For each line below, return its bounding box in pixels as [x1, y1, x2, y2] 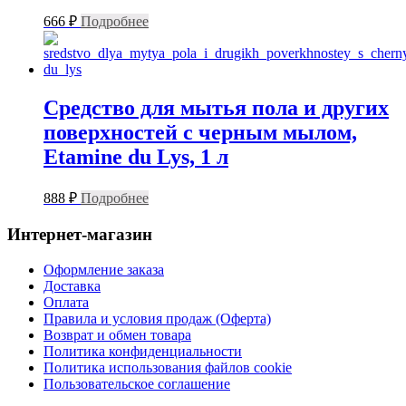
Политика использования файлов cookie [43, 359, 292, 375]
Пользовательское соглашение [43, 375, 230, 391]
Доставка [43, 277, 101, 294]
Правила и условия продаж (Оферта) [43, 310, 271, 326]
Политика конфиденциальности [43, 343, 242, 359]
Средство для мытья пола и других [43, 96, 389, 121]
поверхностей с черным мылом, [43, 121, 357, 145]
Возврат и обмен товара [43, 326, 191, 343]
